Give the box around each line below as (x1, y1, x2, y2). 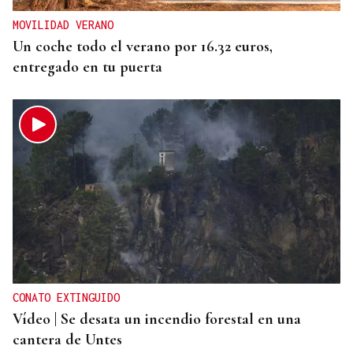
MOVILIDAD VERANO (13, 18, 113, 32)
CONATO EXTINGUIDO (13, 291, 120, 305)
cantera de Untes (13, 330, 122, 350)
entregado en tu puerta (13, 58, 162, 77)
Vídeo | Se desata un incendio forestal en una (13, 310, 301, 329)
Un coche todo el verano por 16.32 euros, (13, 37, 273, 57)
